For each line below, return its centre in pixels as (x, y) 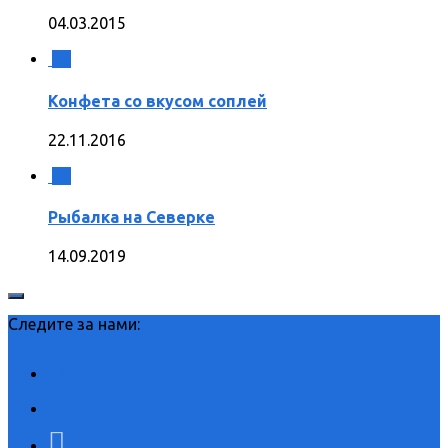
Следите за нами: (74, 324)
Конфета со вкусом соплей (157, 100)
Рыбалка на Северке (131, 217)
